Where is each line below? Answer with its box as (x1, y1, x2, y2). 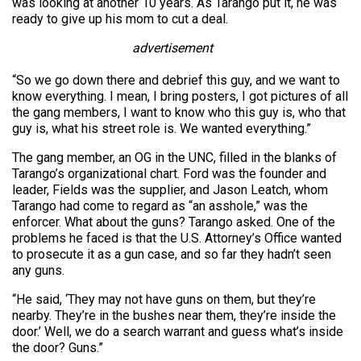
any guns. (12, 262, 64, 278)
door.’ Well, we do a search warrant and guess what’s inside (12, 323, 343, 339)
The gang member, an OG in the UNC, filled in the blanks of (12, 149, 337, 165)
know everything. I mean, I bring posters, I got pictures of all (12, 88, 348, 104)
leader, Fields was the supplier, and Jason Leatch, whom (12, 181, 328, 197)
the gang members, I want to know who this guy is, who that (12, 104, 346, 120)
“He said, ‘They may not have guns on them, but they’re (12, 291, 316, 307)
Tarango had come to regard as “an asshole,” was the (12, 197, 308, 214)
